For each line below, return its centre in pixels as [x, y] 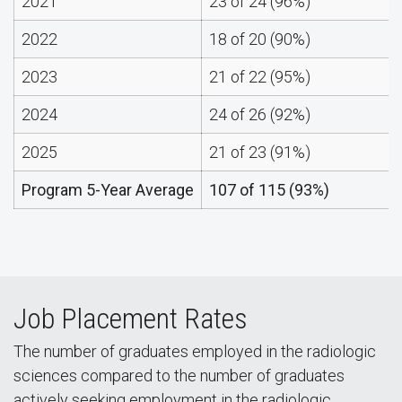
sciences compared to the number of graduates [179, 376]
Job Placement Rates [131, 319]
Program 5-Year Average [108, 190]
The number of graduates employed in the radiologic [195, 351]
